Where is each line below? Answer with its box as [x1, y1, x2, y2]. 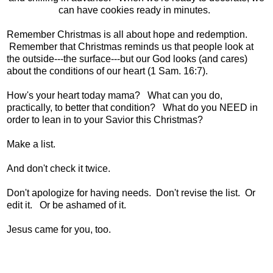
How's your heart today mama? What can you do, [7, 90, 222, 101]
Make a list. [7, 138, 55, 149]
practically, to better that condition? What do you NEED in [7, 102, 258, 113]
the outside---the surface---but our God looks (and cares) [7, 53, 247, 64]
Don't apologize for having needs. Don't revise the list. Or [7, 187, 255, 198]
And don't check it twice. [7, 163, 115, 174]
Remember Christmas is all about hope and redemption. [7, 29, 247, 40]
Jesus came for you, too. [7, 224, 118, 235]
